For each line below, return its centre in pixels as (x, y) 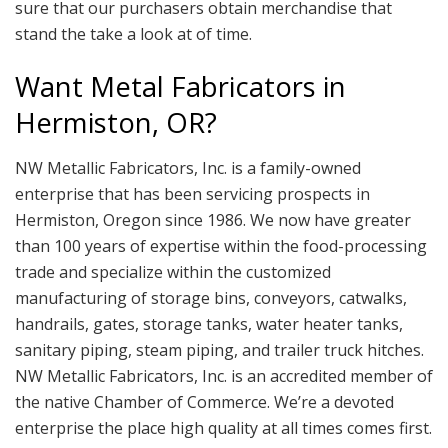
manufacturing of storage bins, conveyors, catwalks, (211, 297)
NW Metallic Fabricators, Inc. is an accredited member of (224, 375)
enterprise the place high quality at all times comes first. (223, 427)
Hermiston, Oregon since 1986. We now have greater (213, 219)
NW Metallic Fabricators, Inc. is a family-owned (188, 167)
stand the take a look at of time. (133, 33)
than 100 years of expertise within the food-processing (221, 245)
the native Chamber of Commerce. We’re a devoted (204, 401)
